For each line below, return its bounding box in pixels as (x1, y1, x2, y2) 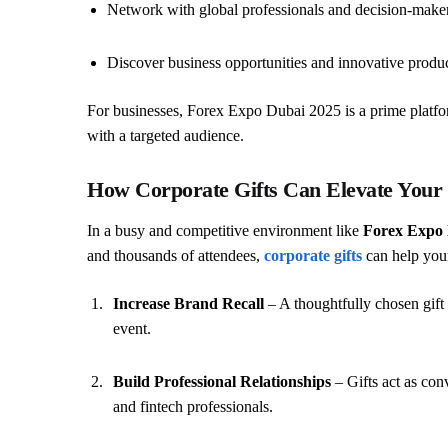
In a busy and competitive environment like (87, 221, 363, 239)
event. (113, 319, 151, 337)
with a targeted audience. (87, 126, 244, 144)
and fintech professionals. (113, 397, 273, 415)
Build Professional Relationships (113, 372, 331, 390)
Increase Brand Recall (113, 294, 264, 312)
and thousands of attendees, (87, 246, 264, 264)
